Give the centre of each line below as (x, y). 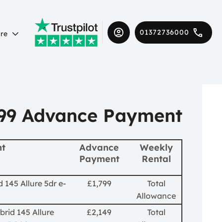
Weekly (156, 147)
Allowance (156, 195)
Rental (156, 159)
